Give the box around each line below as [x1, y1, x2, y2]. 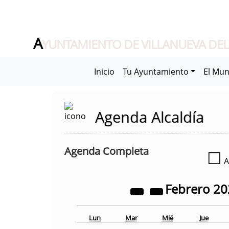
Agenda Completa [64, 144, 149, 158]
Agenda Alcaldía [95, 107, 204, 127]
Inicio [94, 66, 114, 77]
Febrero [165, 180, 213, 197]
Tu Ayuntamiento [122, 66, 189, 77]
